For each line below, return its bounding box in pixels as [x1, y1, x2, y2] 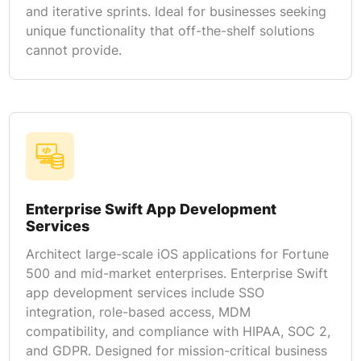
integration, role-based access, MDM [25, 303, 251, 320]
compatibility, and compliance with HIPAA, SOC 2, [25, 322, 330, 339]
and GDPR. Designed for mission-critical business [25, 342, 327, 359]
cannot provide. [25, 41, 122, 58]
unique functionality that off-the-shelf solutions [25, 22, 314, 39]
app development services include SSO [25, 284, 264, 301]
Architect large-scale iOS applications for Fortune [25, 245, 329, 262]
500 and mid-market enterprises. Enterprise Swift [25, 264, 328, 281]
